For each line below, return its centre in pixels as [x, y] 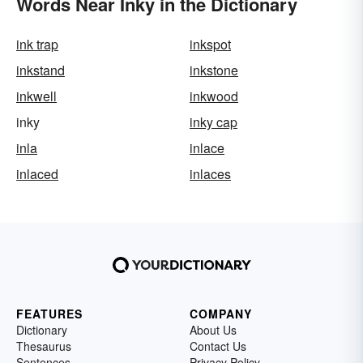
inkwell [36, 96]
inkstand [41, 70]
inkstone [214, 70]
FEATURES [49, 313]
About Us [213, 329]
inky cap [214, 122]
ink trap [37, 44]
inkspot [210, 44]
